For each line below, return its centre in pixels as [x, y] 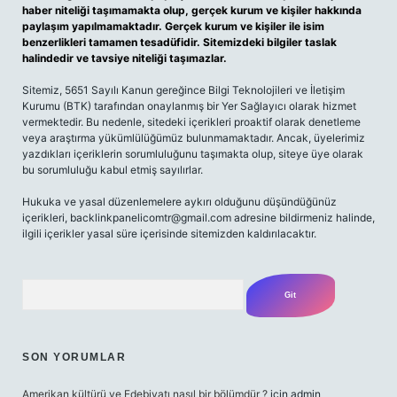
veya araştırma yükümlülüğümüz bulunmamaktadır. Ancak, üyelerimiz [194, 138]
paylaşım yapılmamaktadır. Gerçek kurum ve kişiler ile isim [173, 26]
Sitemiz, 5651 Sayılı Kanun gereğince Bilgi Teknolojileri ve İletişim [183, 90]
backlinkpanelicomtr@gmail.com [151, 218]
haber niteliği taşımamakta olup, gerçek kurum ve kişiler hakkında [192, 10]
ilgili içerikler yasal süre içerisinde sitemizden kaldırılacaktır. [169, 234]
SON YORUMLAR [74, 357]
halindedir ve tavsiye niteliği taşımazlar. [125, 58]
